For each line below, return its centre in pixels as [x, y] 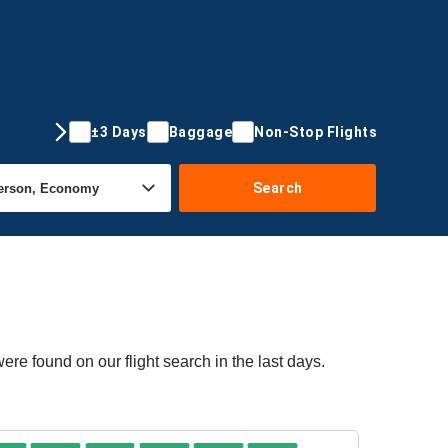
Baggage [200, 131]
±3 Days [119, 131]
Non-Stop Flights [315, 131]
